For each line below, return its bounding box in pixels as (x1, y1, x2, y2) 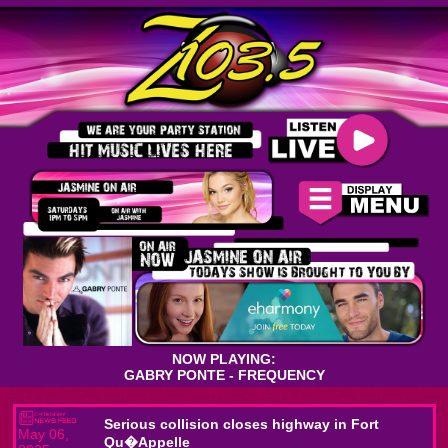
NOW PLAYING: (172, 350, 276, 367)
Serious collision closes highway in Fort (103, 416, 379, 432)
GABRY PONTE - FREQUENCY (123, 366, 325, 383)
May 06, (17, 425, 69, 442)
